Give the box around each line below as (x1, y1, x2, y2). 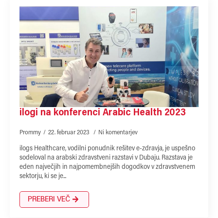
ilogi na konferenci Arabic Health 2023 (19, 108, 186, 118)
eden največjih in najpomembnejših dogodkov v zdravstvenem (19, 163, 195, 171)
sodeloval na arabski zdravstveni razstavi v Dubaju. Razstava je (19, 154, 193, 162)
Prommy (19, 129, 41, 136)
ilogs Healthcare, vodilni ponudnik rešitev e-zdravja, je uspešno (19, 145, 195, 152)
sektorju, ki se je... (19, 173, 66, 180)
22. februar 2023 (48, 129, 91, 136)
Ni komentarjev (98, 129, 138, 136)
